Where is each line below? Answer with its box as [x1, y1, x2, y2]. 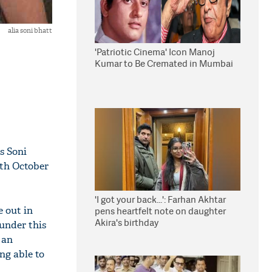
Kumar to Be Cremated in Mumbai [95, 57, 233, 70]
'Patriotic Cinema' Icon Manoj [95, 46, 215, 58]
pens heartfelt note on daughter [95, 205, 226, 217]
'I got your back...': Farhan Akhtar [95, 193, 226, 206]
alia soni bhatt [8, 26, 52, 35]
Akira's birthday [95, 216, 158, 229]
